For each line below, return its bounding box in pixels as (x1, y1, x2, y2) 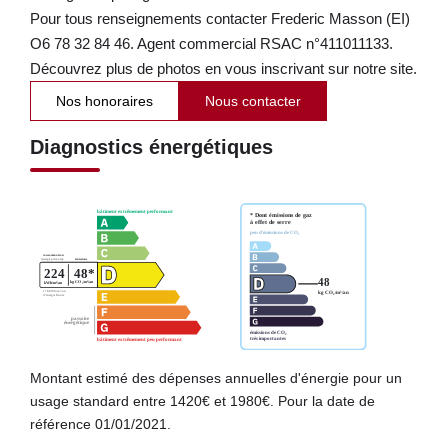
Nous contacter (205, 92, 301, 109)
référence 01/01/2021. (30, 415, 171, 432)
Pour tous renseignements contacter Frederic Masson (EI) (30, 9, 410, 27)
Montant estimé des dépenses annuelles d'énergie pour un (30, 369, 402, 386)
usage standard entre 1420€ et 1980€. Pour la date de (30, 392, 375, 409)
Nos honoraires (56, 92, 153, 109)
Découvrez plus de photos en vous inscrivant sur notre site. (30, 59, 417, 77)
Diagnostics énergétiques (30, 135, 273, 158)
